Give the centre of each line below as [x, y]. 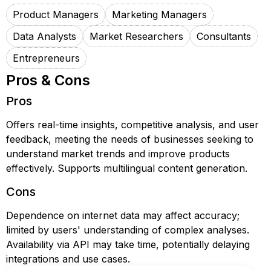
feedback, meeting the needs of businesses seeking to [130, 139]
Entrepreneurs [46, 58]
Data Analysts [44, 36]
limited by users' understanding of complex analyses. [128, 230]
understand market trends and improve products [118, 154]
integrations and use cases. [68, 259]
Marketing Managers [159, 15]
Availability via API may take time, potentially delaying [128, 244]
